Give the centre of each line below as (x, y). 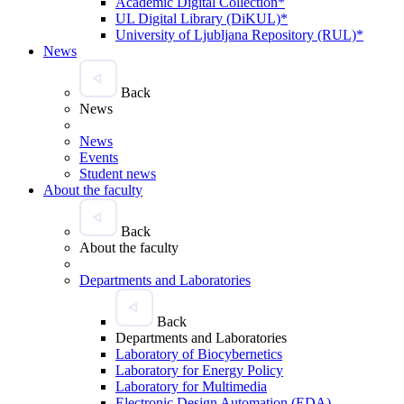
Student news (118, 173)
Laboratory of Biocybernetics (199, 353)
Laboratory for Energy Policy (199, 370)
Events (99, 157)
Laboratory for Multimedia (191, 386)
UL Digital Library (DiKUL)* (202, 18)
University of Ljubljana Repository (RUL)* (239, 34)
